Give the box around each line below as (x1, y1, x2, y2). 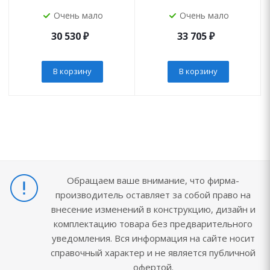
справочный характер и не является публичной (51, 246, 256, 259)
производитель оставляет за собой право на (55, 189, 251, 201)
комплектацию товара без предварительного (54, 218, 253, 230)
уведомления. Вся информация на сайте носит (51, 232, 255, 244)
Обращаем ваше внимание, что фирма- (67, 174, 239, 186)
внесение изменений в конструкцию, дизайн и (51, 203, 256, 215)
